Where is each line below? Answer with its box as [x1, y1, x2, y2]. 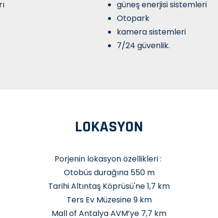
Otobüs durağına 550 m [63, 166, 155, 178]
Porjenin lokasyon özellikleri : [54, 153, 163, 164]
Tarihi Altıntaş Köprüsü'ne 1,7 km [48, 180, 170, 192]
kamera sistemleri [117, 26, 186, 37]
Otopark [117, 12, 149, 24]
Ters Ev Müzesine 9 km [66, 194, 152, 205]
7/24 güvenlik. [117, 39, 170, 51]
